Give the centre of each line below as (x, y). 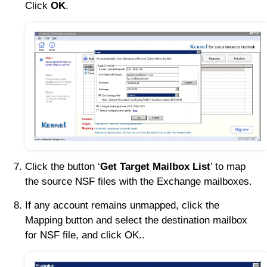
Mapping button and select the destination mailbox (136, 221)
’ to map (228, 167)
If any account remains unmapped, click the (122, 206)
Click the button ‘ (63, 167)
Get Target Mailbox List (155, 167)
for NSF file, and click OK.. (85, 235)
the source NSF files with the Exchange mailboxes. (139, 182)
